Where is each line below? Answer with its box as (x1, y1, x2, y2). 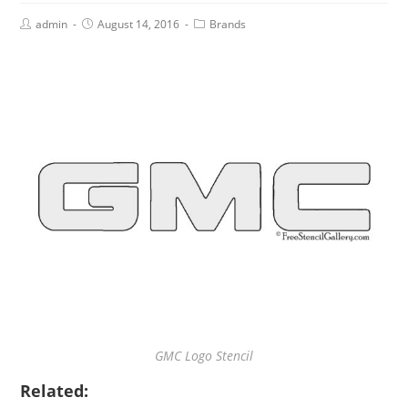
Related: (20, 379, 89, 402)
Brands (209, 16, 247, 32)
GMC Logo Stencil (155, 346, 253, 364)
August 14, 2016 (97, 16, 180, 32)
